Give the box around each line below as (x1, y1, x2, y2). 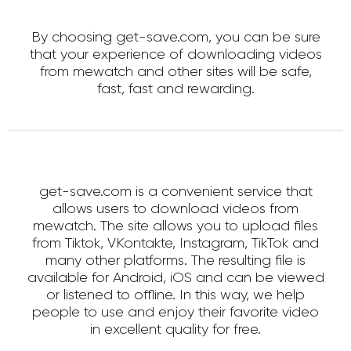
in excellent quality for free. (90, 323, 261, 338)
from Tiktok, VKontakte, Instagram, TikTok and (32, 237, 319, 251)
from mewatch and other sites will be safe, (39, 65, 312, 80)
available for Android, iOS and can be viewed (27, 271, 324, 286)
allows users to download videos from (52, 202, 299, 217)
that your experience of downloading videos (29, 48, 322, 63)
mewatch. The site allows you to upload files (33, 219, 318, 234)
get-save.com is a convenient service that (38, 185, 313, 200)
